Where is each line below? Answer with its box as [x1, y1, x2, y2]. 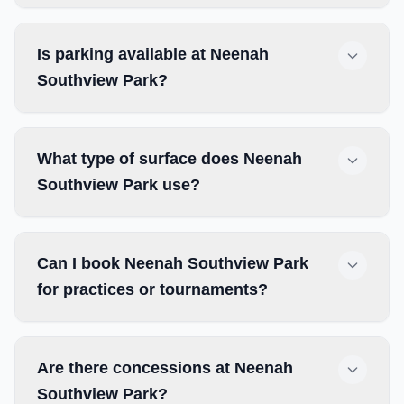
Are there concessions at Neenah [37, 359, 293, 377]
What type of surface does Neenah [37, 150, 302, 168]
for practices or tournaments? [37, 280, 268, 298]
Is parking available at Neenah [37, 45, 269, 63]
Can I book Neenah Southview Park [37, 254, 308, 272]
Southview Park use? [37, 176, 200, 194]
